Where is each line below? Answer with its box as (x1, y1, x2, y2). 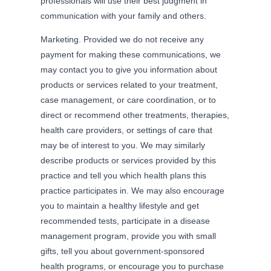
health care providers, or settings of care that (41, 125, 213, 135)
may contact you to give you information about (41, 64, 218, 74)
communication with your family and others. (41, 10, 207, 21)
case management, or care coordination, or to (41, 94, 217, 105)
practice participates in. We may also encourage (41, 185, 225, 195)
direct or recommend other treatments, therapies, (41, 109, 230, 120)
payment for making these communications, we (41, 49, 221, 59)
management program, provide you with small (41, 230, 217, 241)
